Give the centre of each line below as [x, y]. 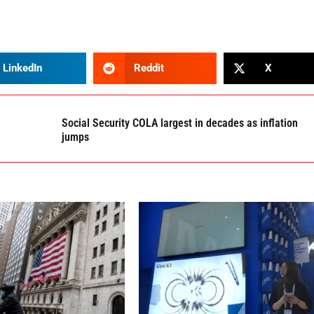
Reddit [149, 68]
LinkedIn [23, 68]
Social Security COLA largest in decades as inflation [180, 123]
